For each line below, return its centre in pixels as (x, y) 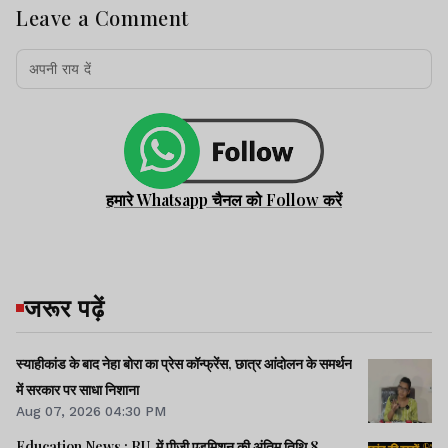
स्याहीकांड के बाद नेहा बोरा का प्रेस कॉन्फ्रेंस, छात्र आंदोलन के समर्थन (184, 363)
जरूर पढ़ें (64, 306)
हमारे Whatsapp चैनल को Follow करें (224, 199)
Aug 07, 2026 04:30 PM (91, 410)
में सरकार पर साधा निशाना (77, 389)
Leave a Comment (102, 18)
